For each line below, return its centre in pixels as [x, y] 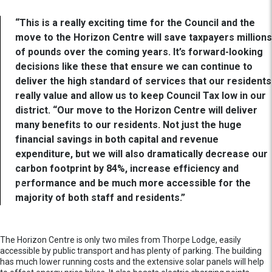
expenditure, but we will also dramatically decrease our [141, 154]
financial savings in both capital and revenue [117, 139]
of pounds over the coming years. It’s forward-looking [139, 52]
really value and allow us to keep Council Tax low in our [141, 95]
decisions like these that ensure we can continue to [134, 66]
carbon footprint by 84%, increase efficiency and [127, 168]
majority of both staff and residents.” [100, 197]
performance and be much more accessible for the [133, 183]
